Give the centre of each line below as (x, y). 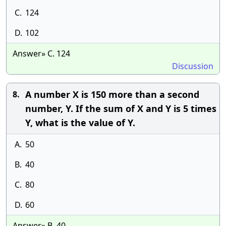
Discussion (193, 66)
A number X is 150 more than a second (112, 94)
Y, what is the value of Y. (80, 123)
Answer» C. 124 (41, 53)
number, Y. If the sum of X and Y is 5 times (121, 108)
